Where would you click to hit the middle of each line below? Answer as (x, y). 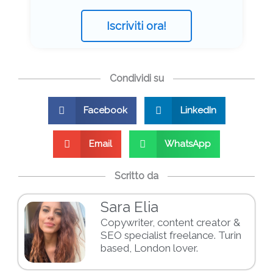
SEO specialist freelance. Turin (171, 236)
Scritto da (136, 176)
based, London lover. (149, 248)
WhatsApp (188, 144)
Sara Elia (129, 207)
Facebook (105, 111)
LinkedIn (198, 111)
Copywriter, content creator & (170, 223)
